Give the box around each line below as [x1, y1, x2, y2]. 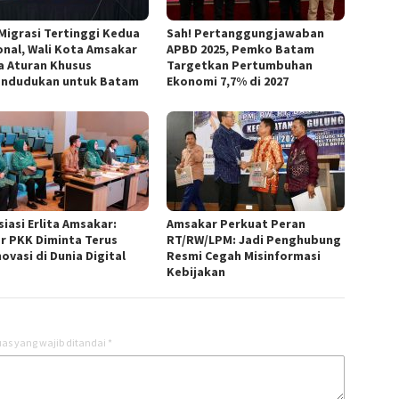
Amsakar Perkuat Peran [167, 216, 306, 232]
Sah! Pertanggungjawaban [167, 25, 325, 42]
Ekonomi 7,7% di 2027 [167, 73, 289, 90]
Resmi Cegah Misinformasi [167, 248, 322, 265]
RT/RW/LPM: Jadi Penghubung [167, 232, 342, 248]
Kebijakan [167, 264, 226, 281]
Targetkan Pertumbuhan [167, 57, 313, 74]
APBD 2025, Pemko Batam [167, 41, 315, 58]
